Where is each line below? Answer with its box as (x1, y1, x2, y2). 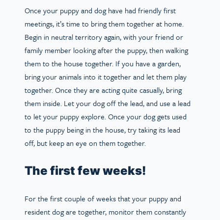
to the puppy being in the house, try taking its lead (25, 124, 180, 135)
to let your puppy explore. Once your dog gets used (25, 110, 187, 122)
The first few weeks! (25, 163, 149, 178)
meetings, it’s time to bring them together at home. (25, 18, 184, 29)
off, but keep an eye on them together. (25, 137, 152, 148)
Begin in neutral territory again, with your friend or (25, 31, 183, 42)
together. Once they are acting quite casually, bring (25, 84, 182, 95)
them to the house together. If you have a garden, (25, 57, 181, 69)
